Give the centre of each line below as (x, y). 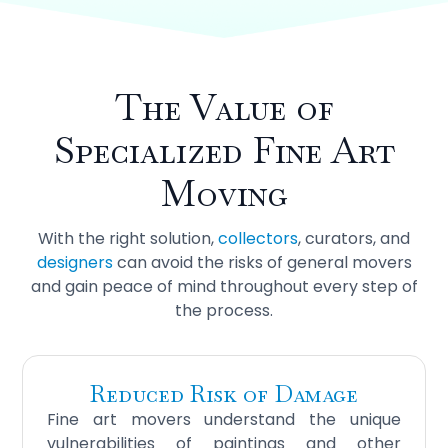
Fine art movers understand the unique (224, 420)
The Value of (224, 108)
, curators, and (354, 239)
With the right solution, (128, 239)
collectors (258, 239)
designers (74, 263)
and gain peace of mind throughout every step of (224, 287)
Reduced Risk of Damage (224, 394)
